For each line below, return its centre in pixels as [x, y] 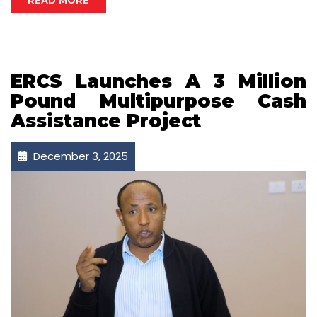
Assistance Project [106, 121]
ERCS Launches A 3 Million [158, 82]
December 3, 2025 [79, 156]
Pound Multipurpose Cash [158, 102]
